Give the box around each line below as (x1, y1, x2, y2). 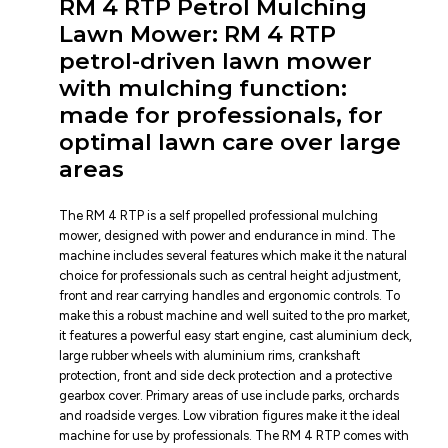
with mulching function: (59, 74, 348, 103)
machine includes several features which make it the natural (59, 247, 408, 263)
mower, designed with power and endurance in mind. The (59, 227, 396, 243)
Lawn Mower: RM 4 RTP (59, 20, 337, 49)
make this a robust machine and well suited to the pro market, (59, 307, 411, 323)
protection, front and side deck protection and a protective (59, 367, 393, 383)
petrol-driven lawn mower (59, 47, 373, 76)
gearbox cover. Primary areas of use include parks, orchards (59, 387, 400, 403)
